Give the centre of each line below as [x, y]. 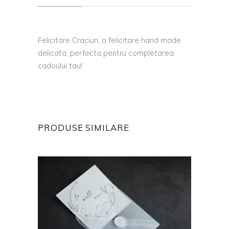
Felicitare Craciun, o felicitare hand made [109, 40]
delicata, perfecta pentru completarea [106, 53]
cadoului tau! [60, 66]
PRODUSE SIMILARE [84, 128]
